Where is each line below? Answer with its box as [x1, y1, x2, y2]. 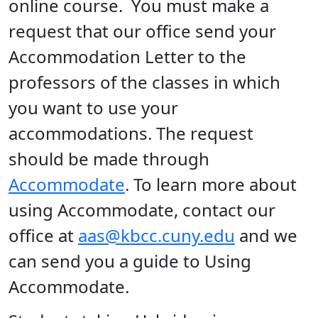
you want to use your [9, 95, 178, 119]
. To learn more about [125, 172, 297, 196]
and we [235, 223, 297, 247]
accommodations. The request [9, 121, 253, 145]
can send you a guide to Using [9, 248, 251, 273]
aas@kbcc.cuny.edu [78, 223, 235, 247]
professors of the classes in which [9, 70, 280, 94]
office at [9, 223, 78, 247]
